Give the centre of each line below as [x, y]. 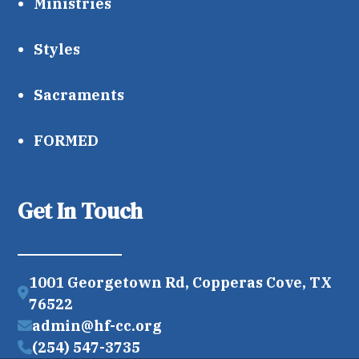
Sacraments [79, 95]
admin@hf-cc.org [97, 326]
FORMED [67, 141]
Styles [57, 50]
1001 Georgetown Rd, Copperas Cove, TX [181, 283]
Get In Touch [81, 211]
